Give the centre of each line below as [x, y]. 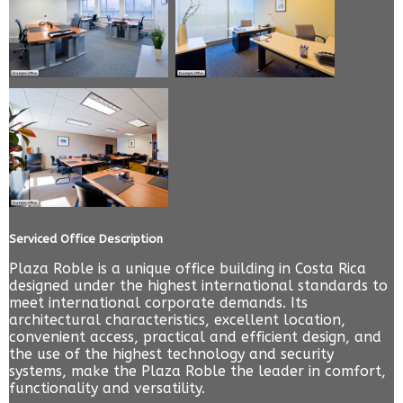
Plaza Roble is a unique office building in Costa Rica [188, 269]
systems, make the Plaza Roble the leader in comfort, [197, 372]
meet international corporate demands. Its [158, 303]
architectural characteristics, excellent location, [177, 320]
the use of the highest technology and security [171, 354]
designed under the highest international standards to [198, 286]
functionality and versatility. [107, 389]
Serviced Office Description [86, 239]
